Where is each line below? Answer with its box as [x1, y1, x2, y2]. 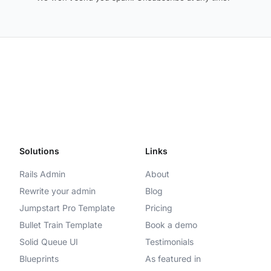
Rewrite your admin [19, 186, 96, 196]
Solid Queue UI [19, 237, 78, 247]
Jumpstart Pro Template [19, 203, 115, 213]
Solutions [19, 146, 59, 156]
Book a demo [145, 220, 197, 230]
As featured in [145, 253, 201, 264]
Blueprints [19, 253, 59, 264]
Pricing [145, 203, 172, 213]
